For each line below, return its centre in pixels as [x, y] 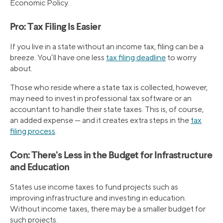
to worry [181, 57]
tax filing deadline [136, 57]
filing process [33, 131]
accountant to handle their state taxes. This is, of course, [107, 109]
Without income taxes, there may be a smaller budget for [108, 209]
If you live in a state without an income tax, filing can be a [107, 46]
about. [21, 68]
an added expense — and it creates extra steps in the [100, 120]
